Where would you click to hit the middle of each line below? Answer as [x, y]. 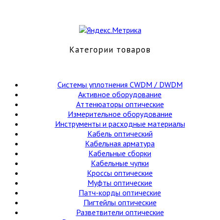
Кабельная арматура [120, 143]
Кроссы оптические [120, 173]
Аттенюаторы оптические [120, 104]
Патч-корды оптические [120, 192]
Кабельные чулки [120, 163]
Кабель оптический [120, 133]
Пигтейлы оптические [120, 202]
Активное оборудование [120, 94]
